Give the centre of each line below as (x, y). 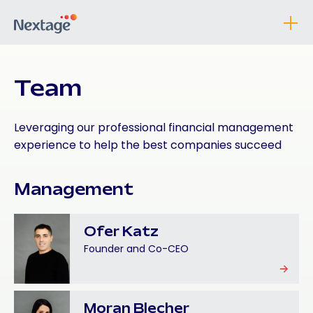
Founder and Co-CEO (136, 249)
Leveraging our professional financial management (154, 128)
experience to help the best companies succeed (148, 145)
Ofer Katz (121, 233)
